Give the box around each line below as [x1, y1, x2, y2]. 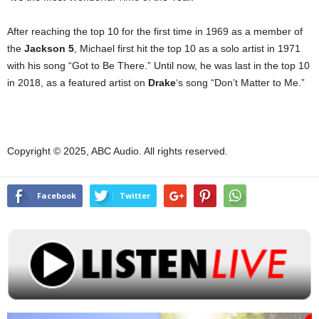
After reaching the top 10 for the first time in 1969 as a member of [7, 26, 303, 37]
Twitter [120, 190, 150, 201]
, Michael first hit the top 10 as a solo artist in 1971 [74, 43, 300, 54]
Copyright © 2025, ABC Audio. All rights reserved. [7, 145, 228, 157]
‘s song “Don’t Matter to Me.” [176, 77, 305, 88]
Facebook [37, 190, 76, 201]
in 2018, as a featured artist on [7, 77, 148, 88]
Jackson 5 [24, 43, 74, 54]
